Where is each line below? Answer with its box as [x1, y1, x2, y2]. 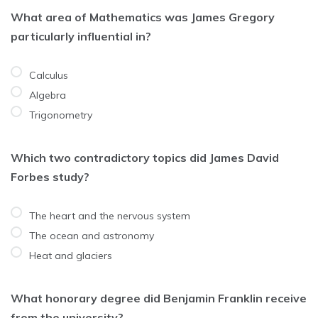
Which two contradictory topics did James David [11, 150, 279, 165]
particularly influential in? [11, 28, 151, 43]
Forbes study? [11, 169, 89, 184]
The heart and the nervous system [29, 209, 190, 222]
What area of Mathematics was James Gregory [11, 9, 275, 24]
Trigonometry [29, 108, 92, 121]
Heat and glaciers [29, 248, 112, 262]
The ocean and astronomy [29, 229, 154, 242]
